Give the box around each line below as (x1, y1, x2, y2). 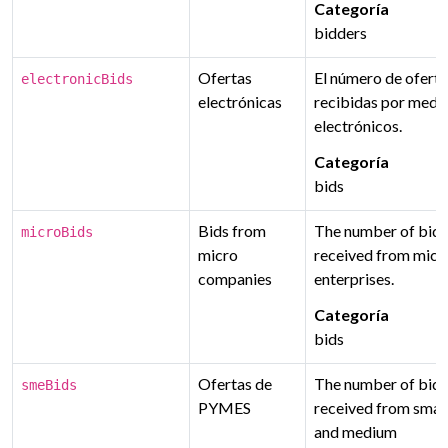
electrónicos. (314, 116, 402, 135)
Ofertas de (198, 374, 272, 393)
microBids (21, 224, 93, 240)
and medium (314, 422, 397, 441)
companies (198, 269, 272, 288)
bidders (314, 23, 367, 42)
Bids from (198, 221, 266, 240)
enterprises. (314, 269, 394, 288)
